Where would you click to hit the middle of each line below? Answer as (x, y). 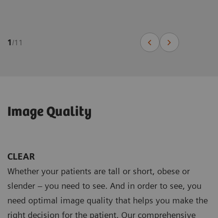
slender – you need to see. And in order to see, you (104, 186)
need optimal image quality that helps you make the (108, 200)
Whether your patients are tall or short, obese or (99, 171)
